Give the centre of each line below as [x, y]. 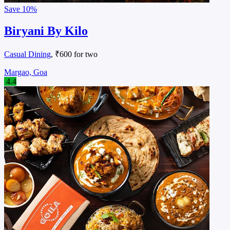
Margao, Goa [26, 72]
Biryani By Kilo [46, 31]
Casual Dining [27, 54]
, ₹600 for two [74, 54]
